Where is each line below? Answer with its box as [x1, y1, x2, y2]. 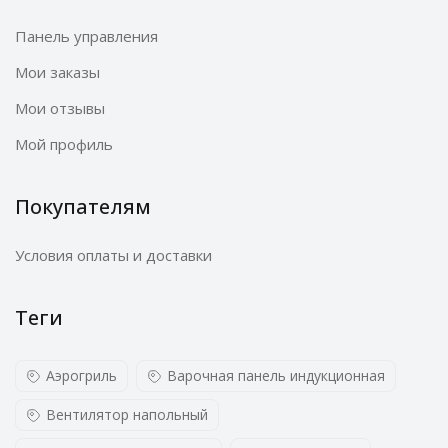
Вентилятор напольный [46, 405, 208, 424]
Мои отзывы [15, 98, 105, 118]
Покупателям [15, 193, 151, 220]
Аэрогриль [46, 366, 117, 385]
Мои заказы [15, 62, 100, 82]
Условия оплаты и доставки [15, 245, 212, 265]
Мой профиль [15, 134, 113, 154]
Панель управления [15, 26, 158, 46]
